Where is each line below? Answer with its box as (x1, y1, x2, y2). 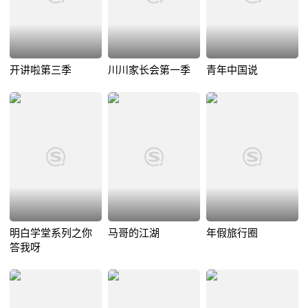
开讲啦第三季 (10, 64, 71, 76)
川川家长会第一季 (107, 64, 190, 76)
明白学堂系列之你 (10, 227, 92, 239)
